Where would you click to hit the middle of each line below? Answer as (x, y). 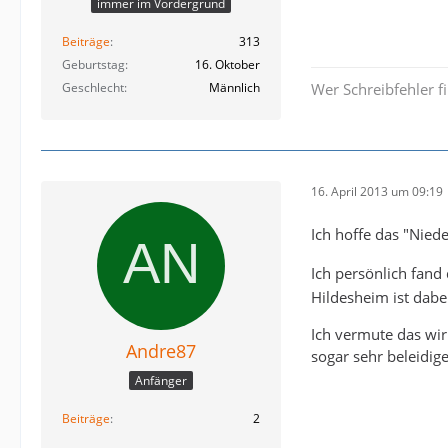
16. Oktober (227, 64)
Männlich (234, 87)
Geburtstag (93, 64)
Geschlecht (93, 87)
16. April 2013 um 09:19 (377, 192)
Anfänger (161, 381)
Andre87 (161, 350)
